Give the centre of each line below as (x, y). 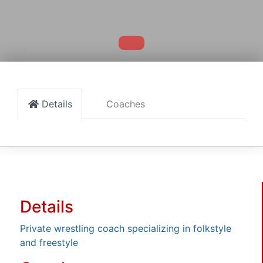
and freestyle (49, 242)
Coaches (126, 104)
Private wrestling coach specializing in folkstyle (126, 228)
